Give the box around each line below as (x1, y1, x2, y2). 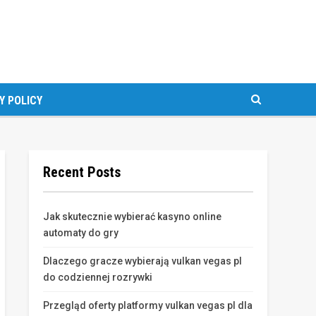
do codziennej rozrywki (43, 272, 152, 283)
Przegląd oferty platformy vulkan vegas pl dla (43, 300, 253, 311)
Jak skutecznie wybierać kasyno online (43, 211, 221, 222)
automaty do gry (43, 227, 119, 238)
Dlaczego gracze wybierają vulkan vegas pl (43, 255, 242, 267)
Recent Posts (43, 164, 121, 181)
